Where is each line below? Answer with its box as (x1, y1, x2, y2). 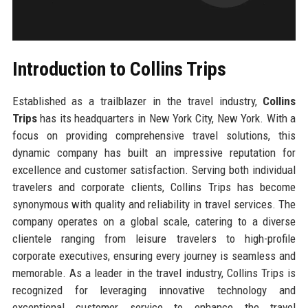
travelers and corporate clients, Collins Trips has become (12, 179, 296, 194)
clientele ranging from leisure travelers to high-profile (12, 231, 296, 245)
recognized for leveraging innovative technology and (12, 283, 296, 297)
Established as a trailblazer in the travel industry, (12, 93, 263, 108)
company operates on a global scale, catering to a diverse (12, 214, 296, 228)
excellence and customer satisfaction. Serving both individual (12, 162, 296, 177)
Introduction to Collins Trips (12, 57, 226, 80)
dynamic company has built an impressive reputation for (12, 145, 296, 159)
